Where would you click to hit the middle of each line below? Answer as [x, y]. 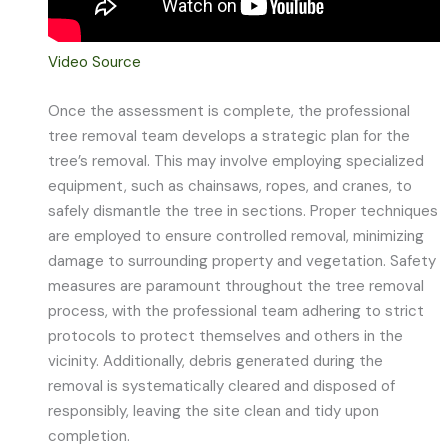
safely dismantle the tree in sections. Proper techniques [243, 211]
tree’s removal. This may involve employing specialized [236, 161]
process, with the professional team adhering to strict [236, 311]
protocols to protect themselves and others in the [226, 336]
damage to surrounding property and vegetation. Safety [242, 261]
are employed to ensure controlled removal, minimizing [236, 236]
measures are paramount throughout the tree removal [236, 286]
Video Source [95, 61]
